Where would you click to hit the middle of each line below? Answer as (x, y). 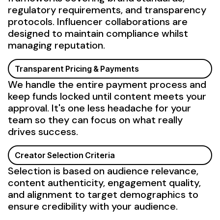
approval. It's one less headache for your (99, 108)
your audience (144, 206)
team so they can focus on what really (95, 120)
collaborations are (145, 21)
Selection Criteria (80, 155)
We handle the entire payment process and (107, 84)
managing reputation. (56, 45)
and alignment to (48, 194)
